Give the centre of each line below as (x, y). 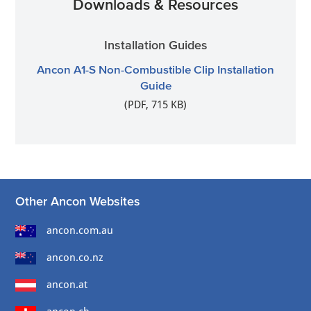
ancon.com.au (80, 230)
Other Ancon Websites (78, 201)
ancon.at (67, 284)
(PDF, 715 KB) (155, 104)
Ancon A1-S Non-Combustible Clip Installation (155, 69)
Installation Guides (155, 45)
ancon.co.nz (75, 257)
